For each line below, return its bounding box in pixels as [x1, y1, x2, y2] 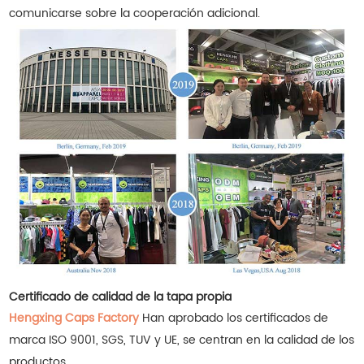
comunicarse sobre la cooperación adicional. [9, 4, 261, 24]
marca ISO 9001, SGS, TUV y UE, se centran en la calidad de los [9, 331, 355, 350]
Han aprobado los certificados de [139, 309, 329, 328]
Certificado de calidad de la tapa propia [9, 288, 232, 307]
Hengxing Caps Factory [9, 309, 140, 328]
